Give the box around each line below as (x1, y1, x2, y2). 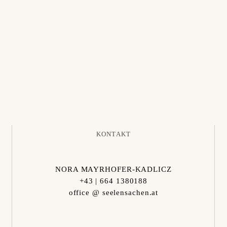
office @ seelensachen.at (68, 188, 159, 197)
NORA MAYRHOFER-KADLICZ (55, 165, 172, 174)
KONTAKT (96, 130, 131, 138)
